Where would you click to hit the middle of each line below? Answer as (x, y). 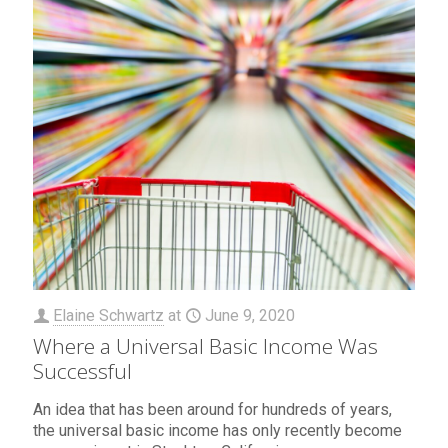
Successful (82, 371)
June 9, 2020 (250, 316)
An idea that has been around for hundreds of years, (212, 410)
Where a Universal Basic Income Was (205, 346)
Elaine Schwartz (108, 316)
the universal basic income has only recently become (217, 431)
